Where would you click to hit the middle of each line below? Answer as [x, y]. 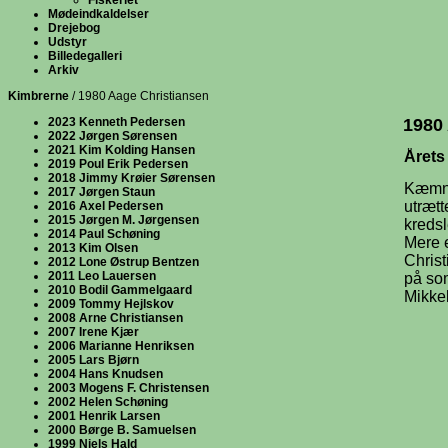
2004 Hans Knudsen [105, 374]
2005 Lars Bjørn [93, 360]
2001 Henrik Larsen [104, 416]
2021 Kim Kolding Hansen [121, 150]
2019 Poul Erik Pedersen [118, 164]
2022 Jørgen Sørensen [112, 136]
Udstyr [67, 42]
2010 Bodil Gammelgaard [120, 290]
